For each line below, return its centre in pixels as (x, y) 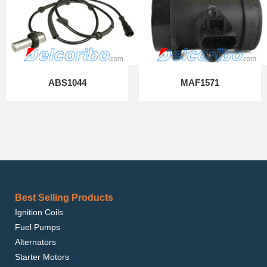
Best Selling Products (64, 198)
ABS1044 (67, 83)
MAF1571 (200, 83)
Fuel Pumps (38, 227)
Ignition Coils (39, 212)
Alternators (35, 242)
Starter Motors (42, 257)
